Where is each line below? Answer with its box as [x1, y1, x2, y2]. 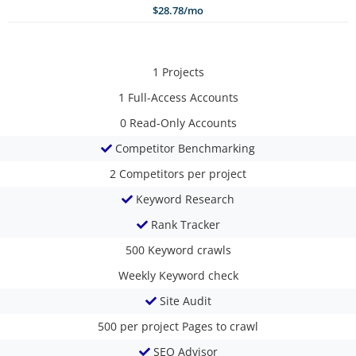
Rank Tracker [150, 216, 220, 232]
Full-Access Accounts [127, 89, 238, 105]
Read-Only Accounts [129, 114, 237, 130]
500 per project [98, 318, 182, 334]
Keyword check [158, 267, 238, 283]
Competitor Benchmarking [115, 140, 255, 156]
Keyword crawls [147, 242, 231, 257]
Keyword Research [136, 191, 234, 207]
